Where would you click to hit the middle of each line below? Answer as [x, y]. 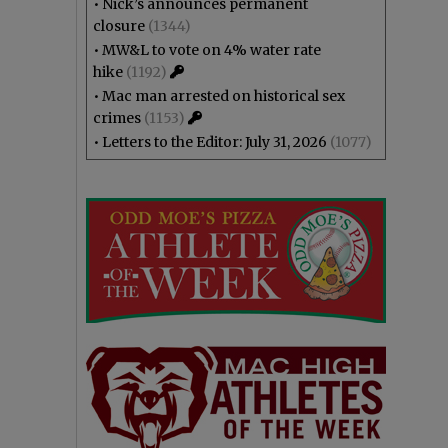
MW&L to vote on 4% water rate [211, 50]
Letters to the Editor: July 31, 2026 [214, 142]
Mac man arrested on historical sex [223, 96]
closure [119, 26]
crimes [117, 118]
